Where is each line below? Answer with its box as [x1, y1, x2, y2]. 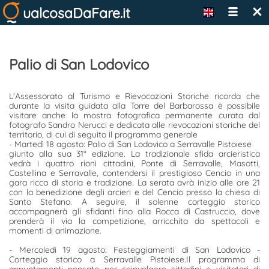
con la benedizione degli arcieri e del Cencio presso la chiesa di [9, 187, 260, 198]
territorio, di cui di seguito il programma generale [9, 129, 198, 140]
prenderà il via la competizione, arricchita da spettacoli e [9, 216, 260, 226]
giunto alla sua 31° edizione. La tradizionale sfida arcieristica [9, 148, 260, 159]
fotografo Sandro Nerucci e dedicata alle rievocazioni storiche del [9, 119, 260, 130]
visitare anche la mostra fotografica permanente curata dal [9, 110, 260, 121]
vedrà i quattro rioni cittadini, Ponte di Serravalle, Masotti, [9, 158, 260, 169]
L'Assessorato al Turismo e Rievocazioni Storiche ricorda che [9, 91, 260, 101]
